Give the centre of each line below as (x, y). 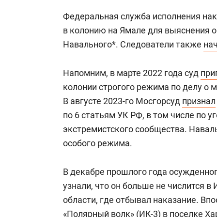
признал (199, 101)
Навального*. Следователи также (133, 44)
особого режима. (98, 143)
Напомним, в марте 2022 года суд (132, 73)
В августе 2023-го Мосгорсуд (123, 101)
